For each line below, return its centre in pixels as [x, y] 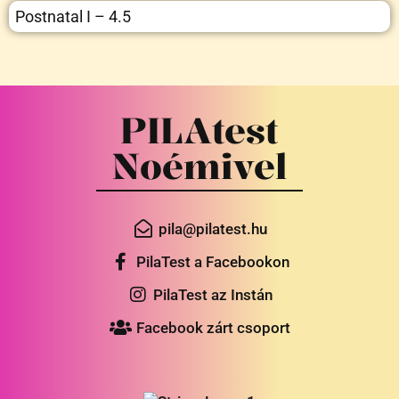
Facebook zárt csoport [213, 327]
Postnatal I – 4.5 [73, 16]
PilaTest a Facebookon [213, 261]
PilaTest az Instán [213, 294]
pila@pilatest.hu [213, 228]
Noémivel [199, 165]
